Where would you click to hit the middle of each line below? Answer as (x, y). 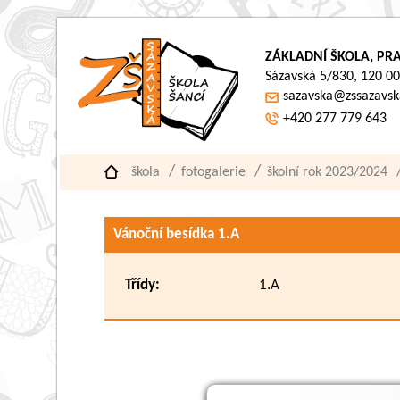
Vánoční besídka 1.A (177, 234)
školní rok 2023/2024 (328, 172)
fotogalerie (214, 172)
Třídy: (143, 285)
